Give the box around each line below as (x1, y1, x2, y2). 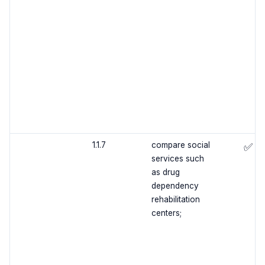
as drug (151, 167, 180, 177)
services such (151, 154, 204, 164)
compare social (151, 140, 210, 150)
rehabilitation (151, 195, 200, 205)
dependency (151, 181, 199, 191)
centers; (151, 208, 182, 218)
